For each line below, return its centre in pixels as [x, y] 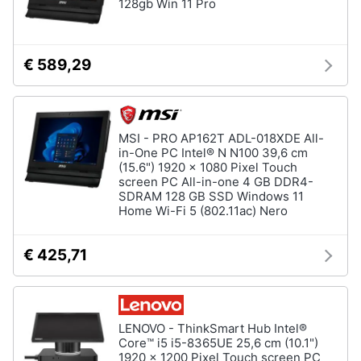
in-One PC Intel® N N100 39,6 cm [213, 153]
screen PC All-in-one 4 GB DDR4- [216, 182]
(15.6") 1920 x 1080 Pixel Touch [208, 167]
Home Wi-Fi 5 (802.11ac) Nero [203, 211]
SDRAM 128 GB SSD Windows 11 [211, 196]
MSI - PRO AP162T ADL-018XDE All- [221, 138]
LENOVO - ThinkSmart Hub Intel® [213, 328]
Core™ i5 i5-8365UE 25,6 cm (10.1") [218, 343]
